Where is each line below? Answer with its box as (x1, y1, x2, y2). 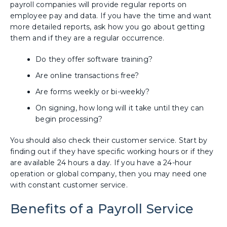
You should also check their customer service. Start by (10, 136, 208, 145)
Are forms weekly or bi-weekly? (35, 87, 150, 97)
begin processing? (35, 115, 103, 124)
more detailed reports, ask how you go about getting (10, 22, 205, 32)
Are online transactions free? (35, 71, 139, 81)
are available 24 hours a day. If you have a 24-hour (10, 158, 192, 168)
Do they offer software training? (35, 55, 153, 64)
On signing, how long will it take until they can (35, 103, 204, 113)
